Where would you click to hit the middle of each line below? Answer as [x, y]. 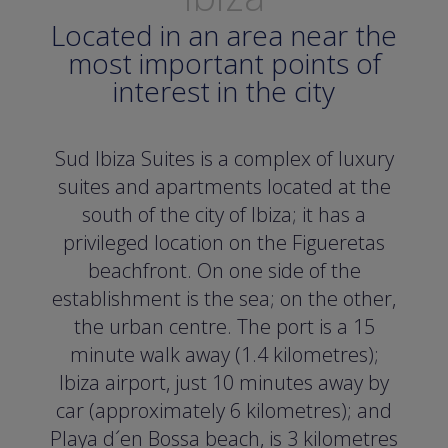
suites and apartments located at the [224, 187]
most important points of [224, 63]
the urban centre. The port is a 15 [224, 327]
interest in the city [224, 91]
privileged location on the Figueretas [224, 243]
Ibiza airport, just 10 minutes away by [224, 383]
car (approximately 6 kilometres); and [224, 411]
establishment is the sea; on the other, [224, 299]
